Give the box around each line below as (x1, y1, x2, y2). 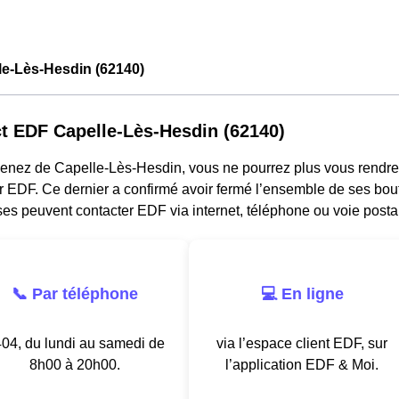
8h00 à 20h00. (29, 356, 120, 372)
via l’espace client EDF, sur (216, 335, 387, 351)
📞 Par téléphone (12, 284, 138, 303)
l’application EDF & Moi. (225, 356, 379, 372)
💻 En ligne (260, 284, 344, 303)
